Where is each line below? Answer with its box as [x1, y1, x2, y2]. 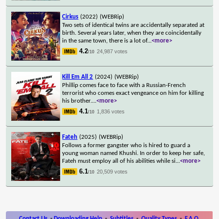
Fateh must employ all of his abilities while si [62, 157, 176, 164]
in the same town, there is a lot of [62, 37, 148, 44]
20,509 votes [97, 168, 128, 175]
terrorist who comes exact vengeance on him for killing [62, 89, 204, 96]
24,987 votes [97, 48, 128, 54]
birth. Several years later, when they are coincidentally [62, 29, 202, 36]
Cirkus [62, 13, 79, 20]
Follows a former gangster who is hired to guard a [62, 142, 191, 149]
